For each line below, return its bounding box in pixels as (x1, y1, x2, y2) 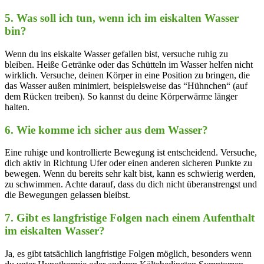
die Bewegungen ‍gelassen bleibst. (5, 190, 130, 200)
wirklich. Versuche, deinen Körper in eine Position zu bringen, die (5, 70, 250, 80)
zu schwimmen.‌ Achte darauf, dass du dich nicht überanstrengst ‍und (5, 179, 257, 190)
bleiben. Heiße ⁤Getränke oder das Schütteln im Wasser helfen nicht (5, 59, 253, 70)
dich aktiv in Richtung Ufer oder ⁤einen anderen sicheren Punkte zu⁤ (5, 158, 252, 169)
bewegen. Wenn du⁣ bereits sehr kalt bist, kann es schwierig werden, (5, 169, 256, 179)
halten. (5, 101, 29, 112)
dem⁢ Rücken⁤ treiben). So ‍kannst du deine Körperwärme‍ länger (5, 91, 237, 101)
